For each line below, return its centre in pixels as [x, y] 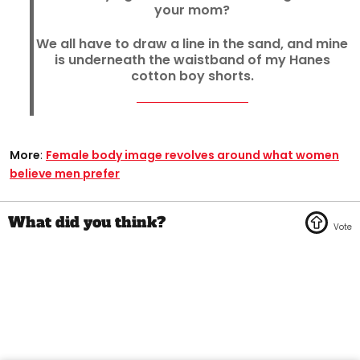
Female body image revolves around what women [192, 155]
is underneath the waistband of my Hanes [192, 60]
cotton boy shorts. [192, 76]
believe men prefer [65, 174]
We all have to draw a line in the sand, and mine [192, 44]
